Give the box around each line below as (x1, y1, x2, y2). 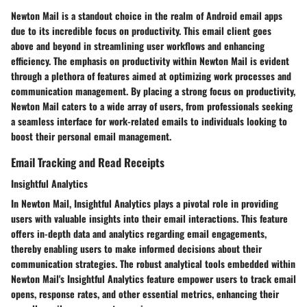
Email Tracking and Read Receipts (11, 153, 164, 171)
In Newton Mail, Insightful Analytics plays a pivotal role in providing (11, 196, 278, 211)
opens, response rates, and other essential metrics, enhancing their (11, 286, 279, 302)
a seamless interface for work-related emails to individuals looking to (11, 114, 287, 129)
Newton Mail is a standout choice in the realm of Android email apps (11, 8, 282, 23)
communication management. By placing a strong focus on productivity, (11, 84, 295, 99)
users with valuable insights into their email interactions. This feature (11, 211, 288, 226)
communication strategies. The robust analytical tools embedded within (11, 256, 295, 271)
